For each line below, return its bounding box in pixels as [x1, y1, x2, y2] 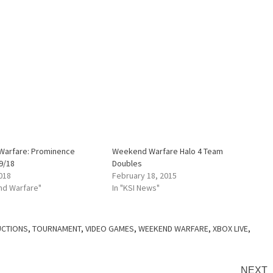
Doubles [112, 158, 143, 169]
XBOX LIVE [213, 223, 248, 235]
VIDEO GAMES [85, 223, 134, 235]
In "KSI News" [112, 182, 160, 194]
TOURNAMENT [32, 223, 81, 235]
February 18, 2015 [112, 170, 177, 182]
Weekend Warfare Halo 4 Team [112, 146, 224, 157]
